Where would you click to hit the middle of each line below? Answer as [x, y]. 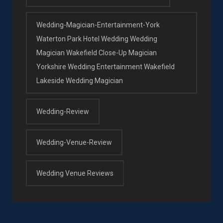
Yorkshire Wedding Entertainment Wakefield [106, 66]
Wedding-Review [63, 111]
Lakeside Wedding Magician [80, 80]
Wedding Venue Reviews [75, 173]
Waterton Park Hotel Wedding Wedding [97, 39]
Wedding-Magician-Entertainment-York [98, 25]
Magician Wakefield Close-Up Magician [97, 53]
